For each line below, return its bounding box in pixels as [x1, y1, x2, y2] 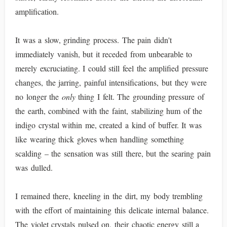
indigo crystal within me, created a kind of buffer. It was [15, 120, 202, 130]
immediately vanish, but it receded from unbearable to [15, 49, 193, 59]
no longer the [15, 91, 62, 102]
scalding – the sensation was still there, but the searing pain [15, 148, 211, 159]
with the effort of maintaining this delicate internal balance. [15, 205, 209, 215]
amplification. [15, 6, 59, 17]
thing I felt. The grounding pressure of [75, 91, 205, 102]
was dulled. [15, 162, 53, 173]
